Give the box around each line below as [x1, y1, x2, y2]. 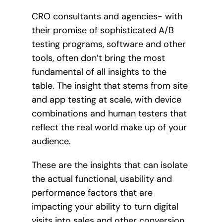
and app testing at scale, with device [31, 93, 181, 106]
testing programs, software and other [31, 38, 186, 50]
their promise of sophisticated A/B [31, 24, 174, 36]
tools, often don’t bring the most [31, 52, 165, 64]
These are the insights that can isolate [31, 159, 188, 171]
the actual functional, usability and [31, 172, 172, 185]
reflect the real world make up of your [31, 121, 187, 133]
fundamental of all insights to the [31, 65, 166, 78]
